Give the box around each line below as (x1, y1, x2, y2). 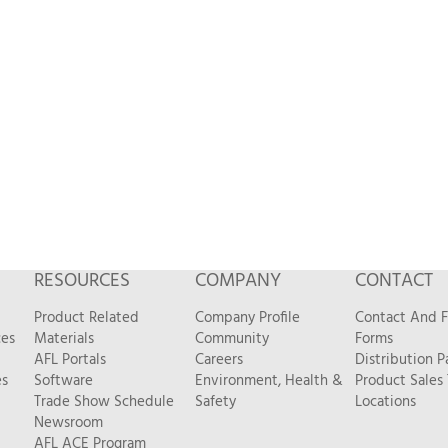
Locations (355, 390, 417, 414)
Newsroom (34, 411, 104, 435)
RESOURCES (34, 266, 131, 296)
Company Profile (194, 306, 300, 330)
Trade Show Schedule (34, 390, 175, 414)
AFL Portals (34, 348, 107, 372)
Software (34, 369, 94, 393)
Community (194, 327, 269, 351)
